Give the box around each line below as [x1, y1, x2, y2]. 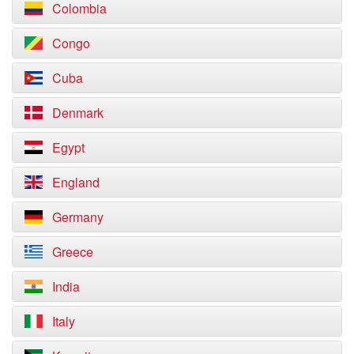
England [52, 172, 100, 191]
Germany [52, 207, 104, 226]
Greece [52, 242, 93, 261]
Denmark [52, 103, 104, 122]
